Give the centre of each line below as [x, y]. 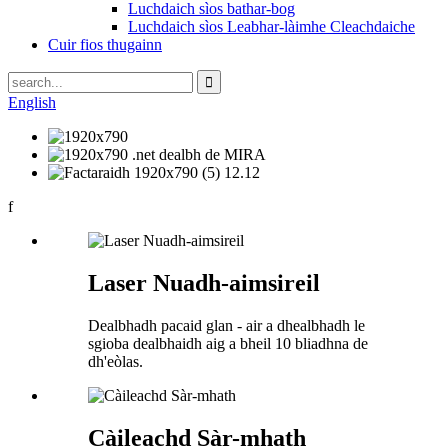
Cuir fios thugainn [105, 44]
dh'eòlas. [115, 361]
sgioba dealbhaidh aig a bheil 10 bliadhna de [228, 343]
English [32, 102]
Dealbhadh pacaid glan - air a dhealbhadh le [226, 325]
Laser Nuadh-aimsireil [204, 282]
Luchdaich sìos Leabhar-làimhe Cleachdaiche [271, 26]
